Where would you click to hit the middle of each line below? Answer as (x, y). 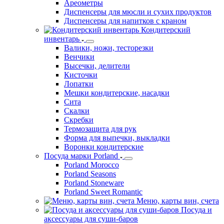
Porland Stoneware (94, 182)
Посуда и (196, 209)
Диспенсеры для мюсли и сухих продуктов (138, 11)
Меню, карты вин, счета (178, 200)
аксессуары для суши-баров (91, 218)
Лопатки (79, 83)
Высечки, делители (97, 65)
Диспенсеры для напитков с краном (125, 20)
